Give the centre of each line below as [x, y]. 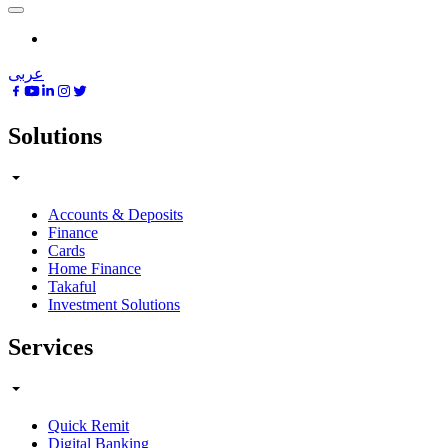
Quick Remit [88, 425]
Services [50, 346]
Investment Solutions [114, 304]
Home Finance [94, 268]
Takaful [72, 286]
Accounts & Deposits [115, 214]
